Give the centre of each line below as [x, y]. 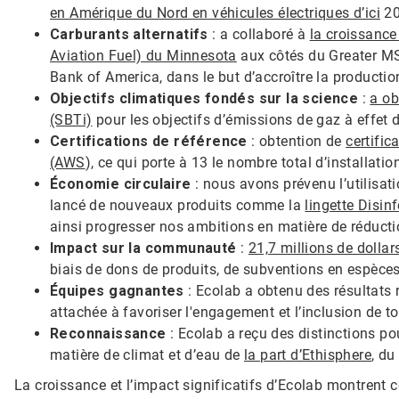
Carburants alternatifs [129, 34]
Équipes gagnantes [117, 290]
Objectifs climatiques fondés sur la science [204, 98]
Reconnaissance [108, 333]
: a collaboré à [259, 34]
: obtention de [297, 141]
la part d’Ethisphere [308, 354]
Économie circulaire [121, 183]
